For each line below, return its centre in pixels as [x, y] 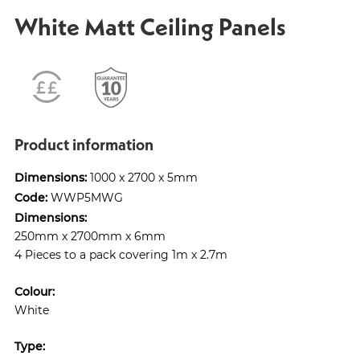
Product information [84, 145]
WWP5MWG [85, 198]
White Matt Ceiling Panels [150, 26]
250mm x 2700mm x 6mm [92, 236]
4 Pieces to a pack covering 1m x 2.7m [123, 255]
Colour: [35, 292]
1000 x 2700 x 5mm [142, 178]
